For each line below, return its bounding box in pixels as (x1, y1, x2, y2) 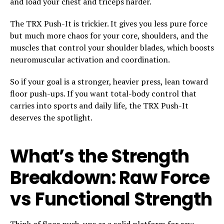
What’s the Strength (10, 143, 189, 169)
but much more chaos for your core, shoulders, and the (10, 29, 208, 41)
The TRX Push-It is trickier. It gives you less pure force (10, 17, 207, 29)
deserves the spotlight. (10, 111, 92, 123)
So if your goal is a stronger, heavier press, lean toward (10, 75, 208, 87)
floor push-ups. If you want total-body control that (10, 87, 196, 99)
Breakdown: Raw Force (10, 164, 210, 190)
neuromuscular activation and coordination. (10, 53, 170, 65)
